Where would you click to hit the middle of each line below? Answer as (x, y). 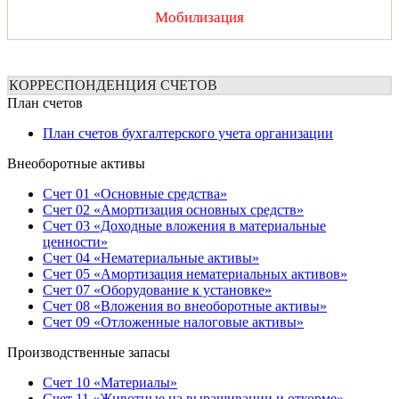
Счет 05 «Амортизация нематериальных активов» (195, 274)
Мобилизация (199, 18)
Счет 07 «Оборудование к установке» (157, 290)
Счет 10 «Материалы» (110, 383)
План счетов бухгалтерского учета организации (188, 134)
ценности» (75, 242)
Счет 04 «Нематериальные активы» (151, 258)
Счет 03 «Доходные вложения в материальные (184, 226)
